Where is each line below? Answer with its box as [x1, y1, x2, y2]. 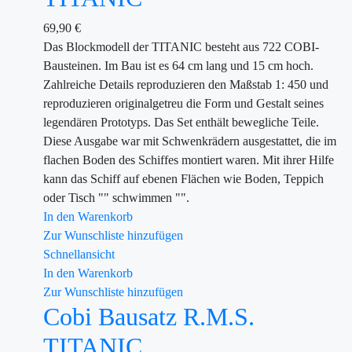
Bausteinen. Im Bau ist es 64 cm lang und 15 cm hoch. [43, 59, 313, 72]
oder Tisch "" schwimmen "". [43, 191, 189, 204]
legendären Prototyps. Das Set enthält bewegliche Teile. [43, 115, 319, 129]
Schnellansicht [43, 247, 115, 261]
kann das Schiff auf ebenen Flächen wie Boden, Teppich [43, 172, 324, 185]
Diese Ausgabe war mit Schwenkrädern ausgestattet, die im [43, 134, 336, 148]
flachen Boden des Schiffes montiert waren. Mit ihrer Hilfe [43, 153, 334, 167]
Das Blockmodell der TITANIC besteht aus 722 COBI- [43, 40, 319, 53]
